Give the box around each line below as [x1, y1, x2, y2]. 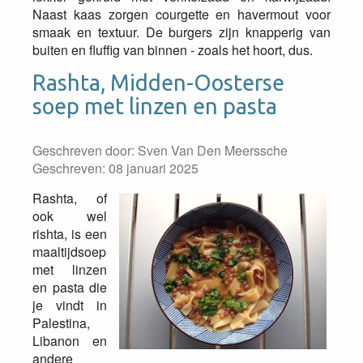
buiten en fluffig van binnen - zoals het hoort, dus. [32, 41, 313, 59]
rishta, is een [32, 224, 107, 243]
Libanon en [32, 331, 107, 350]
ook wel [32, 207, 107, 225]
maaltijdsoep [32, 242, 106, 261]
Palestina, [32, 314, 90, 332]
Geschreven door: [32, 141, 138, 160]
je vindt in [32, 296, 107, 314]
